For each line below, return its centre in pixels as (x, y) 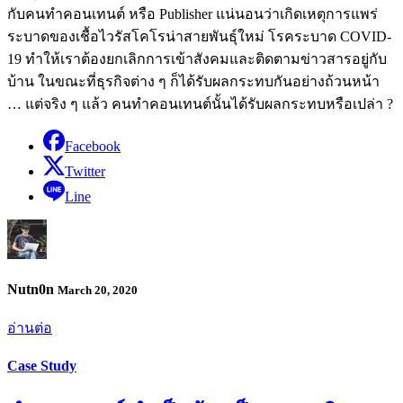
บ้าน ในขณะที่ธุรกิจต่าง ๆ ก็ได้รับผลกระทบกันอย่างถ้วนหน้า (193, 81)
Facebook (93, 146)
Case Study (42, 366)
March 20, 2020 (98, 290)
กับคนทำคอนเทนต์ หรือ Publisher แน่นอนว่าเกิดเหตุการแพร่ (193, 13)
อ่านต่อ (30, 328)
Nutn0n (32, 289)
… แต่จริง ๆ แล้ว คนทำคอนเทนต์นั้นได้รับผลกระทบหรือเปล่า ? (200, 103)
